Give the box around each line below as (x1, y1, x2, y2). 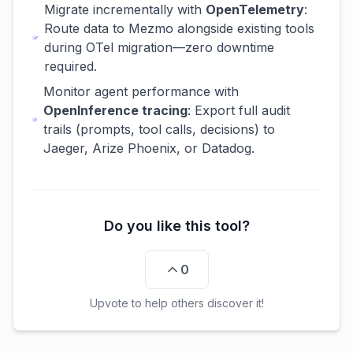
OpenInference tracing (43, 102, 188, 118)
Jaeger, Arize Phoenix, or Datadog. (43, 140, 255, 156)
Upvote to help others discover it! (89, 296, 264, 310)
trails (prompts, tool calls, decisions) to (43, 121, 276, 137)
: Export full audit (188, 102, 291, 118)
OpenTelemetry (205, 2, 304, 17)
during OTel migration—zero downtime (43, 39, 274, 55)
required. (43, 58, 97, 74)
